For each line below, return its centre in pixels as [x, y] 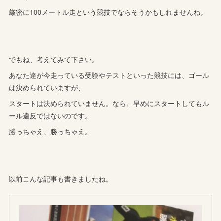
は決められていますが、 [47, 87]
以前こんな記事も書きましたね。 [61, 178]
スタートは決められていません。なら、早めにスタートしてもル [109, 103]
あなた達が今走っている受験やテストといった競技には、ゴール [109, 75]
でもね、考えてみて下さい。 [54, 59]
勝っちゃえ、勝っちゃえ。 [51, 131]
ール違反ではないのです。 [51, 115]
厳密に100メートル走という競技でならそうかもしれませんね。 [108, 12]
